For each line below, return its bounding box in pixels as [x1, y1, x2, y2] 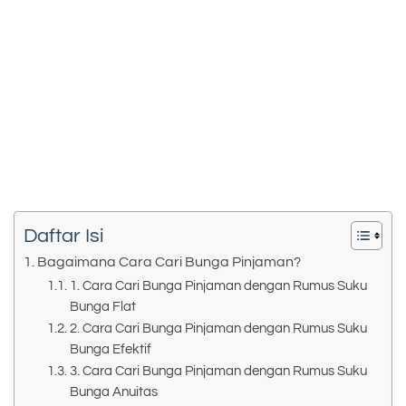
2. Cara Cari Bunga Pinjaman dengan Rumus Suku [69, 321, 367, 335]
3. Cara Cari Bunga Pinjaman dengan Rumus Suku [69, 363, 367, 378]
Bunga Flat [69, 299, 136, 314]
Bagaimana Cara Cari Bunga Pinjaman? [37, 254, 302, 269]
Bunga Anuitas [69, 384, 158, 399]
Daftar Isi [24, 225, 104, 246]
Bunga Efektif [69, 342, 151, 356]
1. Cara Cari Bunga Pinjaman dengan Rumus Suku [69, 278, 367, 293]
